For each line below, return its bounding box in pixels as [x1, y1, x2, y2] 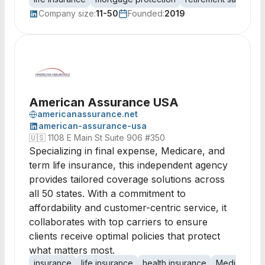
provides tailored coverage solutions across [29, 173, 225, 185]
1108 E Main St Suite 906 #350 [48, 132, 165, 143]
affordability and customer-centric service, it [29, 202, 227, 214]
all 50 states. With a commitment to [29, 188, 186, 199]
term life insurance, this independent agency [29, 159, 228, 171]
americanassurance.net [37, 109, 138, 119]
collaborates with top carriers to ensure [29, 216, 208, 228]
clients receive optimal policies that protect [29, 230, 220, 242]
